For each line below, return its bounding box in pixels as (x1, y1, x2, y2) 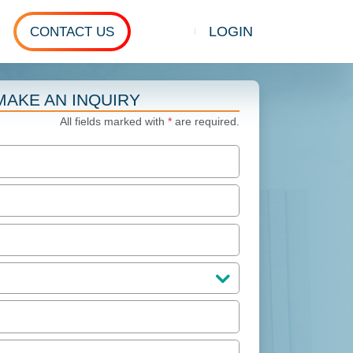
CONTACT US (29, 24, 114, 39)
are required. (171, 116, 240, 128)
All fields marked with (59, 116, 168, 128)
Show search (180, 36, 262, 53)
